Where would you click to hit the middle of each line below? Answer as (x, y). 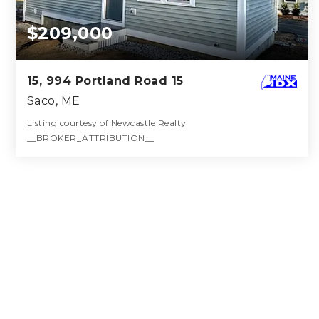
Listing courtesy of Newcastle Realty (106, 123)
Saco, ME (53, 101)
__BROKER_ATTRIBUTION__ (90, 138)
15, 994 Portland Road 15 (105, 81)
